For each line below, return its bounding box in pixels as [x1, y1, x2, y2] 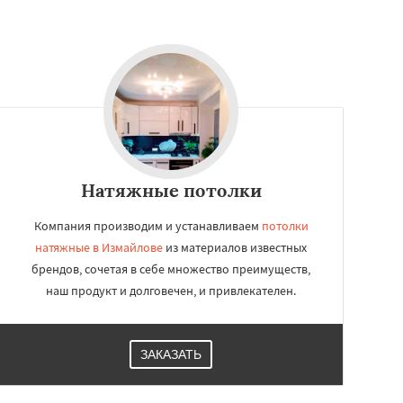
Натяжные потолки [80, 179, 262, 201]
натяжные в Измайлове [35, 239, 163, 255]
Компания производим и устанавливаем [33, 218, 262, 234]
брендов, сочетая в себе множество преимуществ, [31, 261, 310, 277]
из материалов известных [163, 239, 307, 255]
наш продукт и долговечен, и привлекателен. [46, 282, 296, 299]
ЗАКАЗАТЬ [140, 347, 201, 362]
